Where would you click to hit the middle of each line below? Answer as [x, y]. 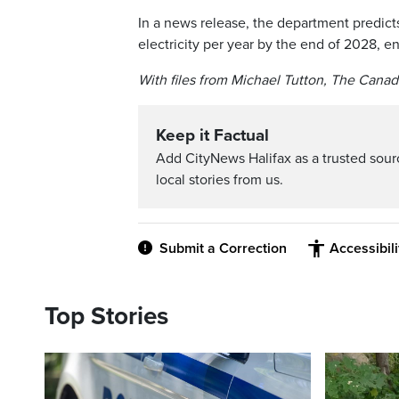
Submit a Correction [223, 248]
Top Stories [106, 316]
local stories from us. [220, 179]
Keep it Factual [212, 135]
